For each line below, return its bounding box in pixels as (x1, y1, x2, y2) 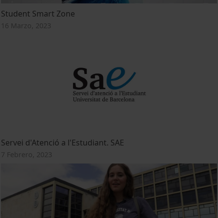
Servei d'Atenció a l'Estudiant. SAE (1, 137, 125, 148)
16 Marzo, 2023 (1, 20, 52, 30)
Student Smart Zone (1, 8, 75, 19)
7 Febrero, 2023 (1, 149, 53, 159)
